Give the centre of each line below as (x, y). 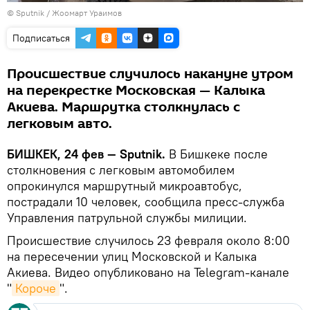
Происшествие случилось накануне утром (150, 74)
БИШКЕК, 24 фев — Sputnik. (86, 154)
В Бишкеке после (217, 154)
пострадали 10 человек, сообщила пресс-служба (146, 202)
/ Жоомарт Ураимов (83, 13)
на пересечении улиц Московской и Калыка (132, 257)
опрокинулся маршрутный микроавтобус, (125, 186)
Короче (36, 289)
